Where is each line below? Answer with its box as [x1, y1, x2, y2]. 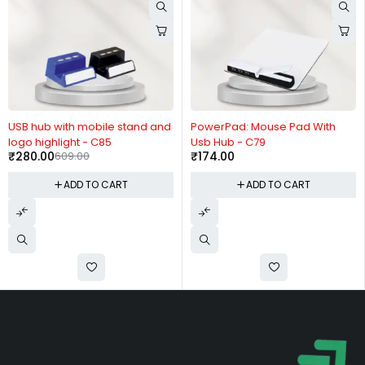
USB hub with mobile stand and [8, 119, 171, 135]
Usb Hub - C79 [191, 134, 266, 151]
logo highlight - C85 [8, 134, 112, 151]
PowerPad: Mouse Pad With [191, 119, 336, 135]
